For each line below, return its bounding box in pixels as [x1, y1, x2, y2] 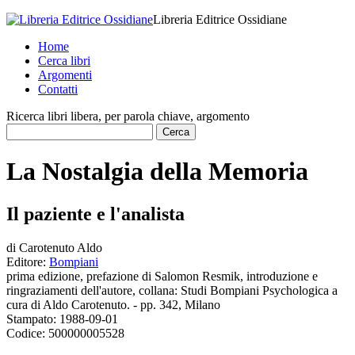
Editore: [6, 254, 49, 269]
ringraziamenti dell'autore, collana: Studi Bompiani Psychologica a [6, 283, 338, 297]
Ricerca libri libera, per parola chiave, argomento [6, 109, 250, 123]
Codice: [6, 326, 48, 340]
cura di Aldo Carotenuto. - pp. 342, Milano [6, 297, 220, 311]
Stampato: [6, 311, 59, 326]
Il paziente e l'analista [6, 203, 185, 224]
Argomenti [38, 68, 92, 82]
